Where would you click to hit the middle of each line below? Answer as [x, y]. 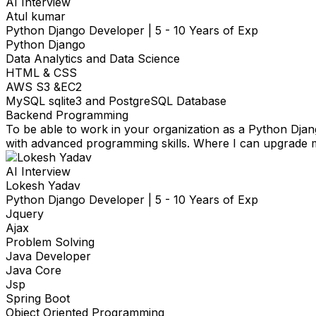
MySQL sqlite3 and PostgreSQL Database [116, 101]
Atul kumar [36, 17]
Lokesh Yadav [43, 186]
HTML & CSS [41, 73]
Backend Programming [67, 115]
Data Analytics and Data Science [93, 59]
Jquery [25, 214]
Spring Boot [38, 299]
